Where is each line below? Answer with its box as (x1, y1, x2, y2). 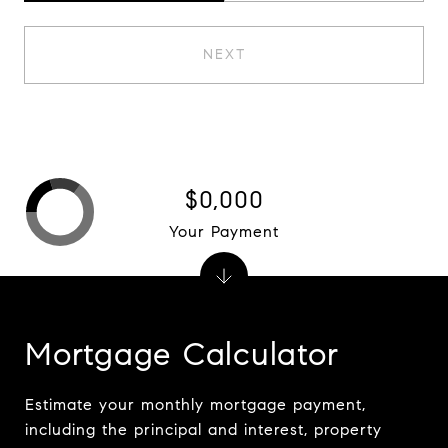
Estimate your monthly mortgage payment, (25, 395, 366, 415)
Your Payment (169, 221, 279, 241)
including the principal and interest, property (25, 420, 382, 440)
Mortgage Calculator (25, 334, 339, 375)
